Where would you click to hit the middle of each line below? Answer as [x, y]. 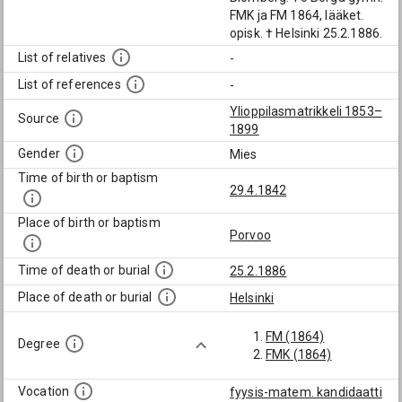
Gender [39, 154]
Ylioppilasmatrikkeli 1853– [306, 111]
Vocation [44, 392]
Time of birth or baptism [88, 178]
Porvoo [250, 235]
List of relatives [62, 58]
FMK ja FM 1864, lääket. [297, 15]
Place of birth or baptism [89, 223]
